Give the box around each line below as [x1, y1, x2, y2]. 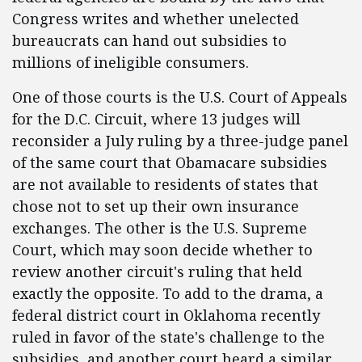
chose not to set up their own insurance [12, 196, 299, 216]
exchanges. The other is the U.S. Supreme [12, 218, 307, 238]
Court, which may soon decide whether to [12, 240, 313, 259]
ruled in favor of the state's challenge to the [12, 327, 325, 347]
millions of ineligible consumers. [12, 53, 249, 72]
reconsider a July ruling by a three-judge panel [12, 131, 348, 150]
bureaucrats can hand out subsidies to [12, 31, 287, 50]
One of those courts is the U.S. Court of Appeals [12, 87, 347, 107]
